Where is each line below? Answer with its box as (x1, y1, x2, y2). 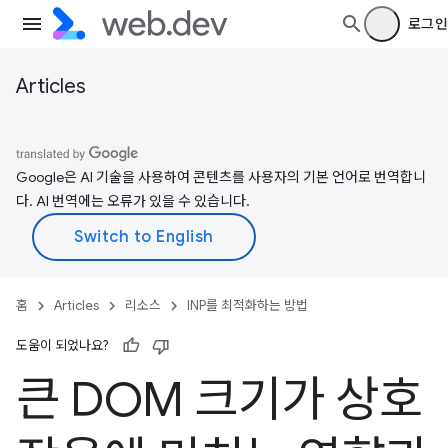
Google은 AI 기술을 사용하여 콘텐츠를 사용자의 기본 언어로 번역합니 (16, 168, 426, 186)
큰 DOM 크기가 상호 (16, 370, 423, 430)
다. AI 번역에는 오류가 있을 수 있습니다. (16, 192, 250, 210)
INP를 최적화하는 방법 (187, 297, 308, 314)
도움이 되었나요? (16, 337, 108, 354)
